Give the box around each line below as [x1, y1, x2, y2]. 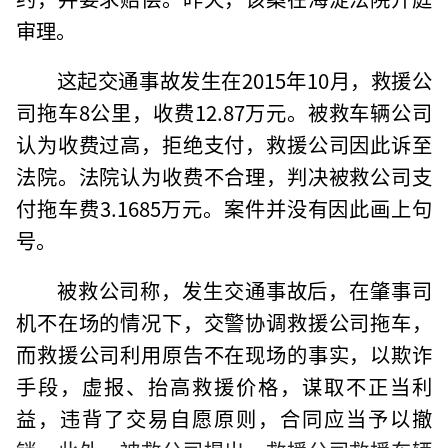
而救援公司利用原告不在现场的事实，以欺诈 [16, 338, 432, 369]
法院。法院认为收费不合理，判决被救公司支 [16, 160, 432, 191]
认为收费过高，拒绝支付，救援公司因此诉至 [16, 128, 432, 159]
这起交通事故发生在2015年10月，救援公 [56, 64, 432, 95]
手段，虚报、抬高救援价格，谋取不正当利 [16, 370, 432, 401]
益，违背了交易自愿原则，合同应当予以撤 [16, 402, 432, 433]
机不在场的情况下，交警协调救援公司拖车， [16, 306, 432, 337]
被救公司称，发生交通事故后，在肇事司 [56, 274, 432, 305]
